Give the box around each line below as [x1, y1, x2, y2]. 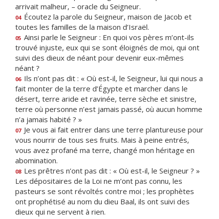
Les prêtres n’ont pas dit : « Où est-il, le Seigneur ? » [22, 166, 200, 175]
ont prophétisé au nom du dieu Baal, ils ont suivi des [15, 197, 190, 206]
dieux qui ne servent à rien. [15, 207, 106, 217]
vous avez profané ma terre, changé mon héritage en [15, 145, 195, 155]
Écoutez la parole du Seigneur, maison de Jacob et [22, 12, 192, 22]
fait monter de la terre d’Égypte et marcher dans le [15, 84, 188, 93]
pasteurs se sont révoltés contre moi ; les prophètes [15, 186, 194, 196]
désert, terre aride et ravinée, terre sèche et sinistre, [15, 94, 197, 104]
